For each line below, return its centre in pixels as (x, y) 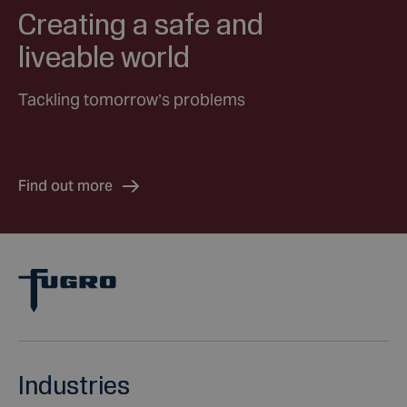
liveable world (104, 56)
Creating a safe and (141, 23)
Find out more (65, 185)
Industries (74, 385)
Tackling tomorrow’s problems (132, 99)
